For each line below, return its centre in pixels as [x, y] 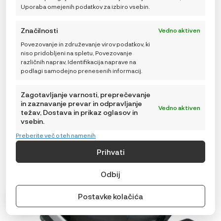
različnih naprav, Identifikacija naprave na [78, 62]
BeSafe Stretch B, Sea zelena [110, 18]
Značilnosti [39, 30]
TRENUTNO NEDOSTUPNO [110, 72]
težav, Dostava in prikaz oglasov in [79, 112]
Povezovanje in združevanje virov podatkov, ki [85, 44]
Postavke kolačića [110, 196]
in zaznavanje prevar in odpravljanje [81, 103]
